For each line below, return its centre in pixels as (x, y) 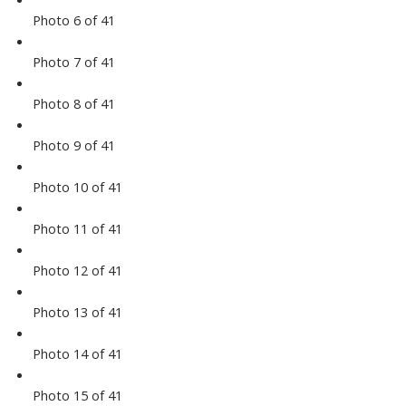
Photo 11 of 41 (77, 229)
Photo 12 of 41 (77, 271)
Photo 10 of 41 (77, 187)
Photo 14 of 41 (77, 354)
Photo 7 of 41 (73, 62)
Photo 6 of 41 (73, 20)
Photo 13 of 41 (77, 312)
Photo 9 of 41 (73, 145)
